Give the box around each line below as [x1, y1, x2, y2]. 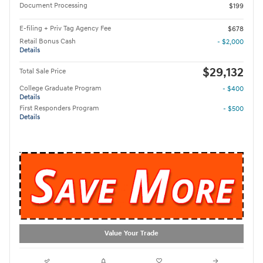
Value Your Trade [104, 229, 159, 238]
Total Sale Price [19, 66, 66, 76]
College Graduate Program [19, 83, 102, 93]
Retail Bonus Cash [19, 36, 76, 46]
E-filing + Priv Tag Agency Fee [19, 23, 111, 33]
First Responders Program [19, 103, 99, 113]
